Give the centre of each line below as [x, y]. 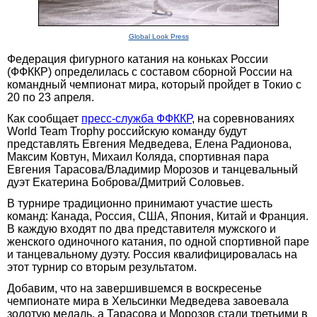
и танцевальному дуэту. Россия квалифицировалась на [152, 254]
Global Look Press [158, 36]
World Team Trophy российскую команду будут [127, 131]
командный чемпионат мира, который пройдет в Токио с [154, 84]
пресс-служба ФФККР [137, 118]
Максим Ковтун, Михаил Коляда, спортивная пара [138, 156]
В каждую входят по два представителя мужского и [142, 229]
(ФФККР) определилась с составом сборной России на [150, 71]
